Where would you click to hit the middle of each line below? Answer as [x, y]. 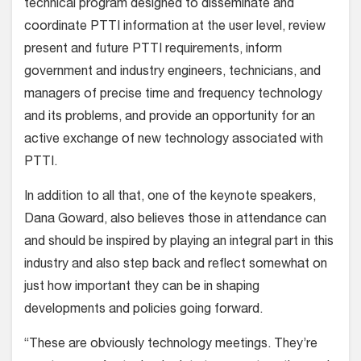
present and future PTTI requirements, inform [153, 50]
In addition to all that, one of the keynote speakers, [170, 197]
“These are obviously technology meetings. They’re [171, 344]
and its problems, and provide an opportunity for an [170, 117]
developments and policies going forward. [143, 310]
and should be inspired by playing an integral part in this [179, 242]
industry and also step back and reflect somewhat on [176, 265]
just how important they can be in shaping [142, 287]
